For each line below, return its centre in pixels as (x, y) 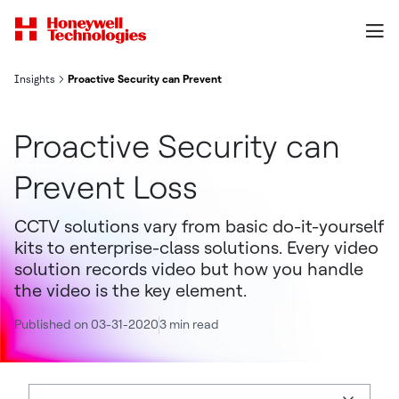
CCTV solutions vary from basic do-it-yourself (199, 226)
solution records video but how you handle (189, 269)
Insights (35, 79)
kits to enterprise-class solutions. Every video (196, 248)
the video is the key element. (130, 290)
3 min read (189, 324)
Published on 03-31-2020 (86, 324)
